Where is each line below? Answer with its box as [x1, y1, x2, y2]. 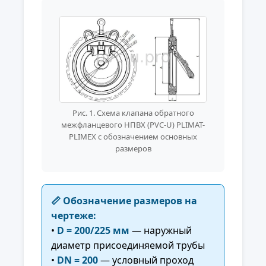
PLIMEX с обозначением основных [69, 131, 197, 142]
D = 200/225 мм [57, 223, 129, 237]
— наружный [129, 223, 192, 237]
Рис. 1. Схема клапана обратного [72, 107, 194, 118]
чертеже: [51, 208, 96, 222]
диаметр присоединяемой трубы [51, 238, 205, 252]
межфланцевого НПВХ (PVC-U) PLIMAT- [61, 119, 205, 130]
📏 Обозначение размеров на [51, 194, 197, 207]
